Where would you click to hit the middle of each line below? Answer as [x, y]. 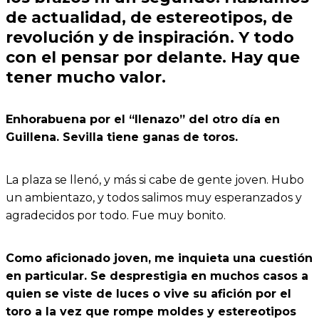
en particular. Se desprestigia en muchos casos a [157, 276]
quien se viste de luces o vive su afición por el [148, 293]
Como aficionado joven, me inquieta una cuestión [159, 258]
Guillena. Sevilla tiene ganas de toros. [122, 137]
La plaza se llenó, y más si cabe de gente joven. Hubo [155, 179]
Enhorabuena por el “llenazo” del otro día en [143, 119]
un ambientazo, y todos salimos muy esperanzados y [154, 197]
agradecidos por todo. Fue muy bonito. [116, 215]
